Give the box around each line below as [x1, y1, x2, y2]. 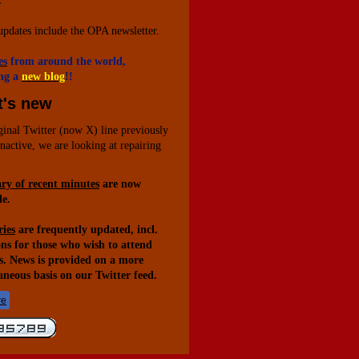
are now [99, 178, 141, 190]
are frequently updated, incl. [15, 224, 158, 236]
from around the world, [7, 55, 126, 67]
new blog [22, 71, 65, 83]
